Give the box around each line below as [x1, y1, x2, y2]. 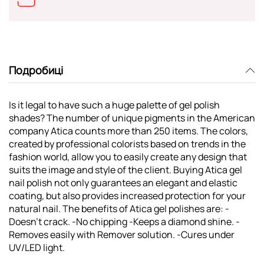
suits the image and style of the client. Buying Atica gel [9, 163, 242, 176]
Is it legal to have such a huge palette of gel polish [9, 98, 220, 111]
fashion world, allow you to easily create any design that [9, 150, 247, 163]
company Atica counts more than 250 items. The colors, [9, 124, 248, 137]
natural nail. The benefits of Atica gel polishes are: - [9, 202, 229, 215]
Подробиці [9, 63, 63, 78]
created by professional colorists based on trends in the [9, 137, 246, 150]
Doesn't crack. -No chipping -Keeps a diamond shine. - [9, 214, 240, 228]
